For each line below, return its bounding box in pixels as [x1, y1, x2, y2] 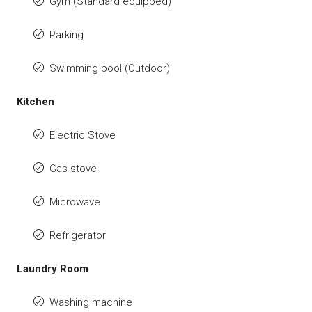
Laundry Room [17, 262, 88, 275]
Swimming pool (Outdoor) [49, 61, 170, 75]
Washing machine [49, 295, 132, 309]
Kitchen [17, 95, 54, 108]
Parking [49, 28, 84, 41]
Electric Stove [49, 128, 116, 141]
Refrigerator [49, 228, 106, 242]
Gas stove [49, 162, 97, 175]
